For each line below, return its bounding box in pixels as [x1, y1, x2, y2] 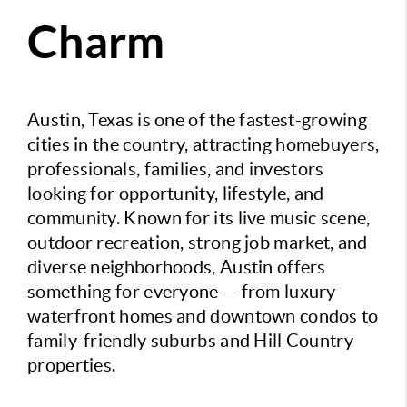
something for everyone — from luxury [27, 282, 336, 302]
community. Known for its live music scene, [27, 208, 371, 228]
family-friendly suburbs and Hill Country [27, 331, 353, 351]
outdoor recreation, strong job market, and [27, 233, 368, 253]
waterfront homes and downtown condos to [27, 306, 379, 326]
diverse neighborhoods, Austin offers [27, 257, 326, 277]
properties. [27, 355, 116, 375]
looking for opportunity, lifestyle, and [27, 184, 324, 203]
